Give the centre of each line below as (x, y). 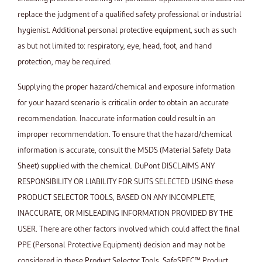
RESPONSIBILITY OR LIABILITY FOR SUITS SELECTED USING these (125, 182)
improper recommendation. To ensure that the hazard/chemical (125, 135)
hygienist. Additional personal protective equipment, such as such (127, 31)
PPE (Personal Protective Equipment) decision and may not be (121, 245)
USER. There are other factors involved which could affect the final (129, 230)
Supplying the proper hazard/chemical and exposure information (126, 87)
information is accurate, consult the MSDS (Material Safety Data (124, 151)
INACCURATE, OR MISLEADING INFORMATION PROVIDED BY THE (125, 214)
